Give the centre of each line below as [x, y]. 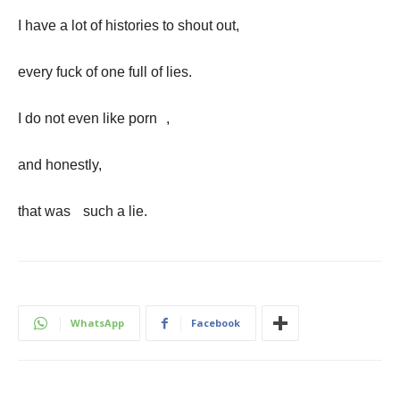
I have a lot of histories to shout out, [133, 25]
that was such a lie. [83, 211]
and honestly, [60, 165]
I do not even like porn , [94, 118]
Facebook [216, 323]
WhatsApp [97, 323]
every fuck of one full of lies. [109, 72]
